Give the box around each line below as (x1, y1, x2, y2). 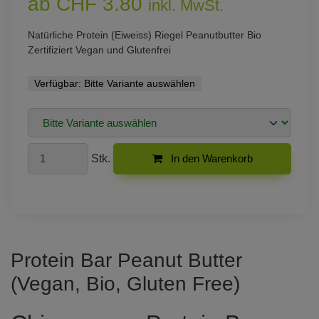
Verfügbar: (33, 78, 84, 90)
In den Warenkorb (167, 152, 253, 164)
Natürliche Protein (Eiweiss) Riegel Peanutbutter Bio (28, 29, 261, 41)
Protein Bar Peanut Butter (11, 249, 242, 271)
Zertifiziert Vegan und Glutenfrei (28, 44, 171, 56)
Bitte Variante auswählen (83, 78, 195, 90)
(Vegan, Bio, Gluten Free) (11, 272, 240, 295)
